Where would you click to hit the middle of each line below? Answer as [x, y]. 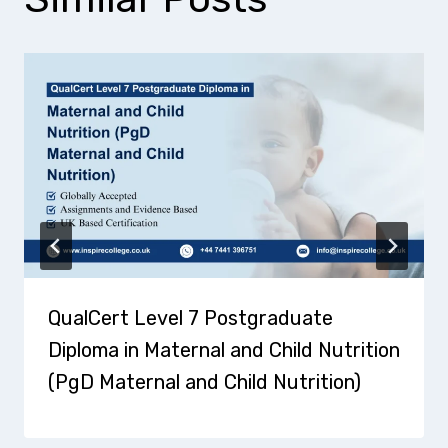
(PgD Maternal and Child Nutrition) [204, 382]
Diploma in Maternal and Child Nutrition [224, 350]
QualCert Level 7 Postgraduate [190, 318]
